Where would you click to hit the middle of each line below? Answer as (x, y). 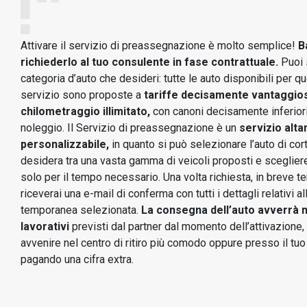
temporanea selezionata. (81, 210)
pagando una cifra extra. (77, 259)
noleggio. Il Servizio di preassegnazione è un (130, 128)
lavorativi (45, 226)
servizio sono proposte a (82, 95)
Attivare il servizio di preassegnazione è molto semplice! (159, 46)
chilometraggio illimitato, (85, 111)
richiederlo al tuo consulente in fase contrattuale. (149, 62)
